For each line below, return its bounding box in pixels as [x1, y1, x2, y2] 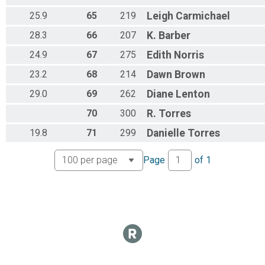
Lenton [176, 88, 210, 101]
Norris [174, 49, 204, 62]
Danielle [147, 127, 185, 140]
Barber [159, 30, 190, 42]
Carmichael [176, 10, 230, 22]
